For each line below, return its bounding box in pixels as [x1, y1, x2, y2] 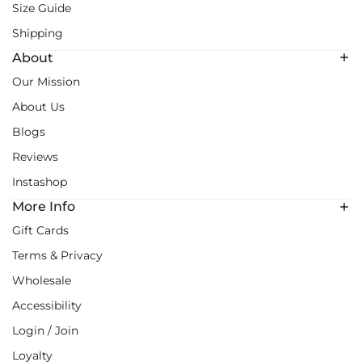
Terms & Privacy [12, 248, 103, 263]
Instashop [12, 174, 67, 189]
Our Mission [12, 74, 80, 89]
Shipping [12, 25, 63, 40]
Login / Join [12, 323, 78, 339]
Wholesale [12, 273, 71, 288]
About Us [12, 99, 65, 114]
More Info [12, 199, 75, 215]
